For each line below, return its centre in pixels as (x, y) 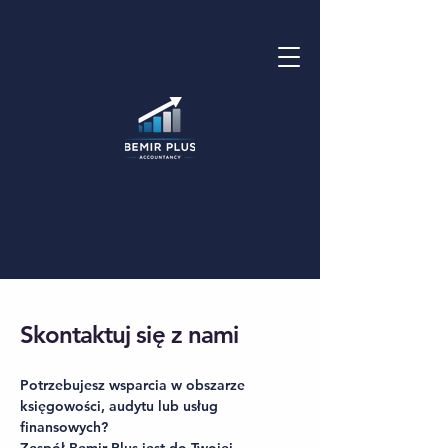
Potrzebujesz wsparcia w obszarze (132, 385)
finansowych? (64, 427)
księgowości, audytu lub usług (119, 406)
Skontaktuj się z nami (129, 334)
